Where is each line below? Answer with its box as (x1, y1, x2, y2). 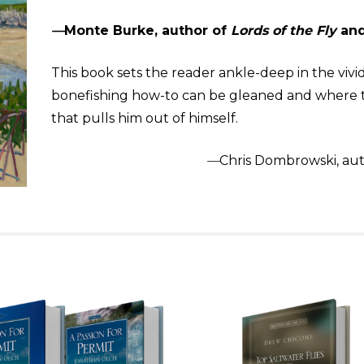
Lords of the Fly (226, 22, 340, 38)
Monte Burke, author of (63, 22, 227, 38)
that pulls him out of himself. (50, 110, 238, 126)
